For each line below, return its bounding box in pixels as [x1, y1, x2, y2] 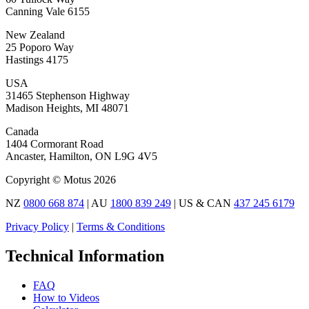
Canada [6, 126, 39, 138]
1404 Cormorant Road [6, 138, 103, 150]
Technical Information [6, 247, 164, 266]
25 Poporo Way [6, 41, 74, 54]
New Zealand [6, 29, 65, 41]
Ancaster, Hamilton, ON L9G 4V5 [6, 150, 157, 163]
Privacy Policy [6, 221, 69, 233]
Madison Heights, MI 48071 [6, 102, 129, 114]
